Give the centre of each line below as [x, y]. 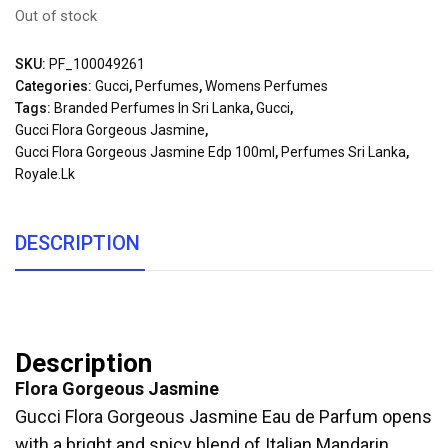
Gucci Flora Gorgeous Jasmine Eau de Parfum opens [223, 416]
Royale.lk [45, 173]
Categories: [55, 85]
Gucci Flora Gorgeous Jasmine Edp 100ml [145, 151]
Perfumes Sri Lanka [343, 151]
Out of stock [56, 15]
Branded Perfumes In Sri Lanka [152, 107]
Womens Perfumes [266, 85]
